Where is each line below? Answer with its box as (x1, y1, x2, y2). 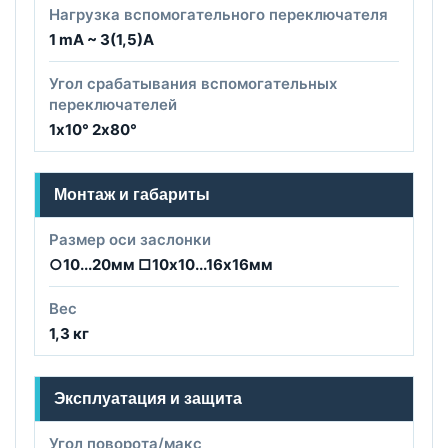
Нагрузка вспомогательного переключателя (49, 4, 388, 24)
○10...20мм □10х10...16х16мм (49, 254, 273, 274)
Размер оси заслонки (49, 229, 211, 249)
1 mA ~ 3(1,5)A (49, 29, 154, 49)
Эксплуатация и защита (54, 389, 242, 407)
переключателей (49, 94, 177, 114)
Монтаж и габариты (54, 185, 210, 203)
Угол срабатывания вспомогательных (49, 73, 337, 93)
